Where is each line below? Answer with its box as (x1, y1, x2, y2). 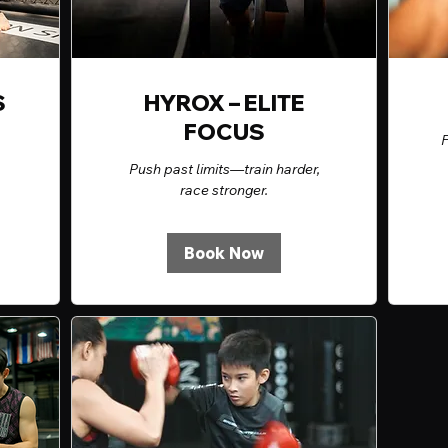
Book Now (184, 243, 264, 264)
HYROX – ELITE (143, 89, 305, 118)
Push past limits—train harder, (128, 160, 320, 179)
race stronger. (180, 181, 268, 200)
